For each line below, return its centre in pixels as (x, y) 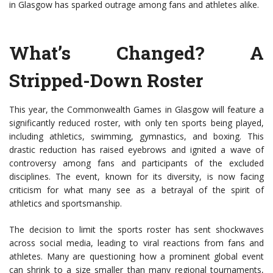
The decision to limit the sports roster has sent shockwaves (136, 230)
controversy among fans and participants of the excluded (136, 163)
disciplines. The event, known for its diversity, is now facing (136, 177)
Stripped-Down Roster (106, 80)
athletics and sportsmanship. (66, 204)
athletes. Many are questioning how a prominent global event (136, 257)
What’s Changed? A (136, 53)
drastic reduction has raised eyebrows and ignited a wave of (136, 150)
